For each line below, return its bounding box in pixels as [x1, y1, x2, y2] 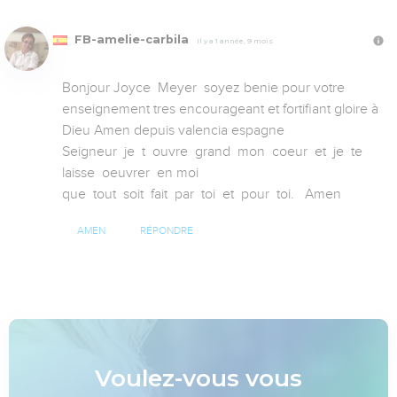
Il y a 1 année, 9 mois [197, 35, 273, 45]
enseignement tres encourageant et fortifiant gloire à [62, 100, 378, 117]
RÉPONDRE [139, 224, 193, 237]
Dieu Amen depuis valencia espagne [62, 121, 288, 138]
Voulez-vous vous [95, 362, 302, 393]
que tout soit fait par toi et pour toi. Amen [62, 185, 341, 202]
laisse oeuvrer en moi [62, 164, 202, 181]
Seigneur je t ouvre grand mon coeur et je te [62, 143, 362, 160]
